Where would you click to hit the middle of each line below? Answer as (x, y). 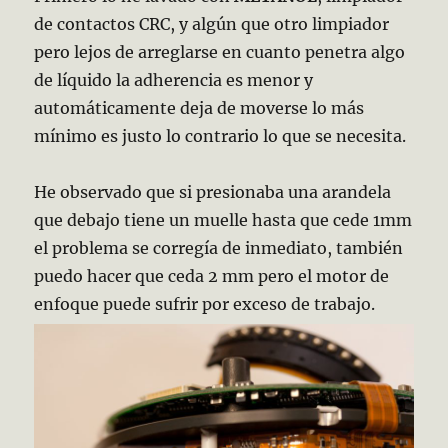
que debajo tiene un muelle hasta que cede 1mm (223, 219)
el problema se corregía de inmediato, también (219, 247)
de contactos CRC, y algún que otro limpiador (212, 23)
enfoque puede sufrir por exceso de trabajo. (205, 303)
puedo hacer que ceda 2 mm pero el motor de (212, 275)
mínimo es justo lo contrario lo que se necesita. (220, 135)
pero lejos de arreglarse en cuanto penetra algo (220, 51)
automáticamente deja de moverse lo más (199, 107)
